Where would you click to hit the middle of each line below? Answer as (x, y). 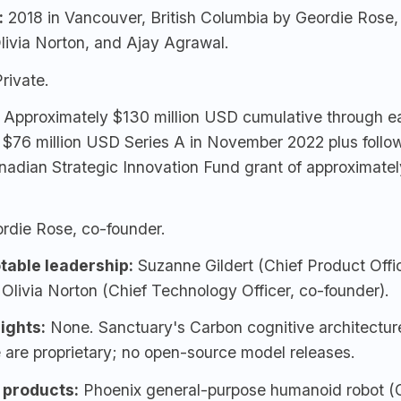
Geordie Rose (345, 18)
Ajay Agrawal (175, 43)
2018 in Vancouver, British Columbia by (149, 18)
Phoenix (112, 389)
